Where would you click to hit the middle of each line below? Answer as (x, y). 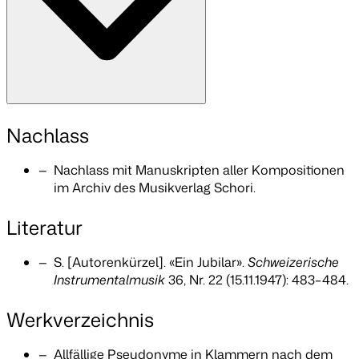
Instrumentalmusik (110, 280)
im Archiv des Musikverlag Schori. (155, 188)
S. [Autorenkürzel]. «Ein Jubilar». (151, 262)
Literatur (44, 228)
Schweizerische (294, 262)
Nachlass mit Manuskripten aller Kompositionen (200, 170)
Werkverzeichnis (80, 320)
